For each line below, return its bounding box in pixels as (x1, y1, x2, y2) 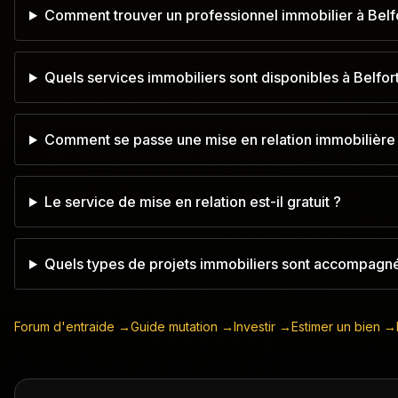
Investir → (234, 319, 291, 334)
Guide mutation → (131, 319, 234, 334)
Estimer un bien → (291, 319, 396, 334)
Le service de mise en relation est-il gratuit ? (44, 193, 341, 211)
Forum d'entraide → (14, 319, 131, 334)
